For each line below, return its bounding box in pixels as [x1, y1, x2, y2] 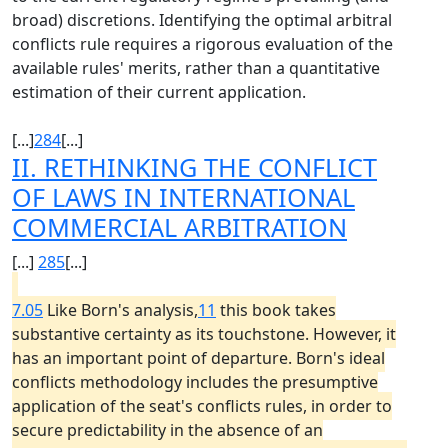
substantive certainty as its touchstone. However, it [12, 323, 396, 345]
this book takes [216, 299, 336, 321]
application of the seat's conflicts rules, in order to [12, 395, 392, 417]
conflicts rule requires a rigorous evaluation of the [12, 33, 393, 55]
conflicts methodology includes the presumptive [12, 371, 378, 393]
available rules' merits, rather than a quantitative [12, 57, 380, 79]
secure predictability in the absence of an [12, 419, 323, 441]
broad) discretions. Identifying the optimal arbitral [12, 9, 392, 31]
